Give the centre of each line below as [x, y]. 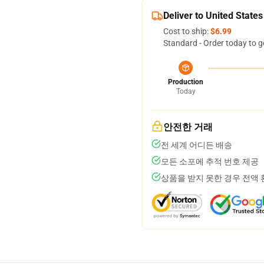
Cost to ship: [187, 31]
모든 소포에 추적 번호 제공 [210, 161]
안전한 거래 [188, 127]
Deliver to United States [213, 16]
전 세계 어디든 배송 [197, 145]
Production [186, 82]
